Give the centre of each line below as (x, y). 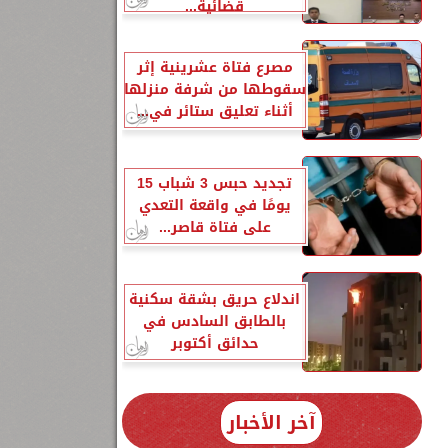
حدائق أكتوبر (214, 343)
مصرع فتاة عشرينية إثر (214, 67)
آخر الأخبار (271, 422)
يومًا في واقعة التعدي (214, 205)
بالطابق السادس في (214, 321)
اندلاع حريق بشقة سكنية (214, 299)
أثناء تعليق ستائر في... (214, 111)
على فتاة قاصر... (214, 227)
